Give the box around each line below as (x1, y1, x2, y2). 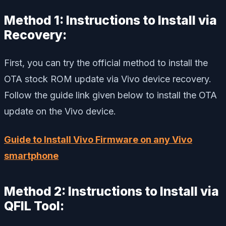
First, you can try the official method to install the (4, 58, 208, 69)
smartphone (4, 150, 59, 161)
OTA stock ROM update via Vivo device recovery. (4, 74, 211, 85)
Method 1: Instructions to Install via (4, 13, 217, 28)
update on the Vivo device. (4, 106, 116, 117)
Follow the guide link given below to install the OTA (4, 90, 217, 101)
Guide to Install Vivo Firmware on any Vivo (4, 134, 192, 145)
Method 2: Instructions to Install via (4, 184, 219, 199)
